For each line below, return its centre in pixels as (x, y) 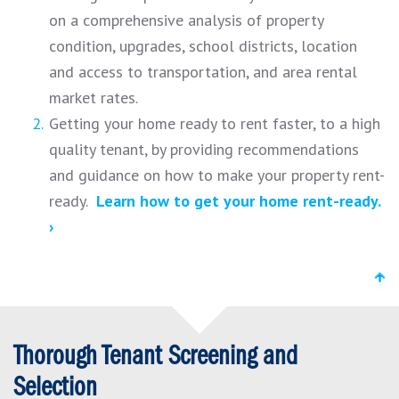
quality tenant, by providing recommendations (204, 149)
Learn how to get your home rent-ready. (238, 200)
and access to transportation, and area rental (203, 71)
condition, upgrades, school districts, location (203, 45)
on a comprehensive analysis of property (186, 20)
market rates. (94, 97)
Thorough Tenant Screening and (155, 357)
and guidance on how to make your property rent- (217, 175)
